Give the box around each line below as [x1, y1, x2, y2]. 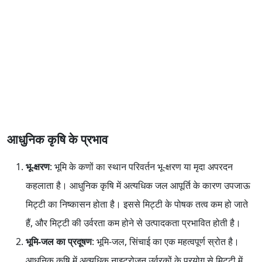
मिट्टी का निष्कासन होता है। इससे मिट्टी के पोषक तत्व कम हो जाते [26, 198, 248, 211]
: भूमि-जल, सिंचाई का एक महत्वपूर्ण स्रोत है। [92, 235, 239, 249]
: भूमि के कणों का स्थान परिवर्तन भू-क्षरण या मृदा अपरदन [50, 160, 233, 174]
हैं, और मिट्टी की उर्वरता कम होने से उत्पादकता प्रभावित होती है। [26, 216, 241, 230]
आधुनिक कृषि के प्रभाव [7, 130, 108, 147]
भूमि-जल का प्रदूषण [26, 235, 92, 249]
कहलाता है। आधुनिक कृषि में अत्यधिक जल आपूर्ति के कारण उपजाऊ [26, 179, 250, 192]
